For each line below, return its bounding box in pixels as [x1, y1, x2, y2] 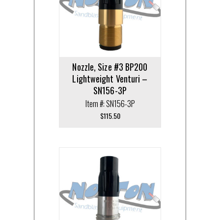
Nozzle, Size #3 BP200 [72, 60, 148, 73]
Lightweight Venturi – [72, 72, 148, 85]
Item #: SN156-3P [85, 97, 135, 110]
